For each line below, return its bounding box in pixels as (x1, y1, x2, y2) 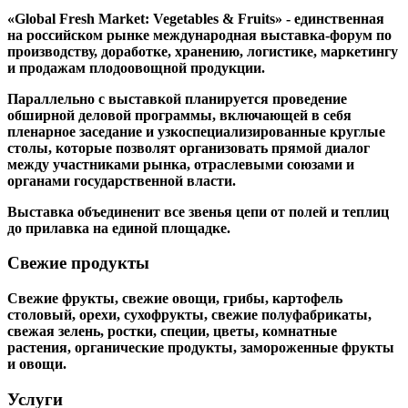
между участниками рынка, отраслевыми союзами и (7, 156, 354, 172)
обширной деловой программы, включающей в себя (7, 107, 352, 123)
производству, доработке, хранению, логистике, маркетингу (7, 43, 398, 59)
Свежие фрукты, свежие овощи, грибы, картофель (7, 291, 342, 307)
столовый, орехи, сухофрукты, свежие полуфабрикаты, (7, 307, 372, 323)
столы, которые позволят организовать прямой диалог (7, 139, 370, 156)
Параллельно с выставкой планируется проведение (7, 90, 347, 107)
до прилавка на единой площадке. (7, 219, 230, 236)
